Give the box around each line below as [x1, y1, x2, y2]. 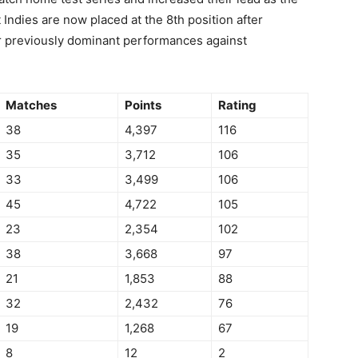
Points [125, 97, 161, 113]
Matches [6, 97, 57, 113]
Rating [218, 97, 257, 113]
